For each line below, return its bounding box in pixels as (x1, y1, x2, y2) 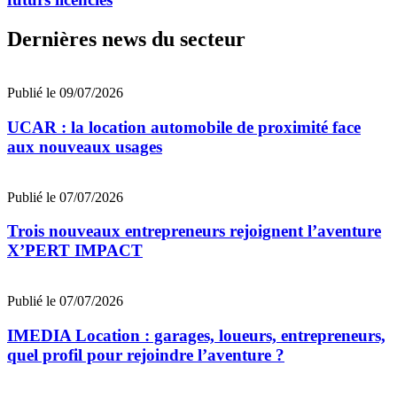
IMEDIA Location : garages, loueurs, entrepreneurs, (7, 325, 385, 345)
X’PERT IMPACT (7, 241, 143, 261)
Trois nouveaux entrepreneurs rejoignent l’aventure (7, 222, 381, 241)
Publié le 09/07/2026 (7, 85, 123, 101)
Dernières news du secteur (7, 27, 245, 51)
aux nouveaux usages (7, 136, 162, 156)
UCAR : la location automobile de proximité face (7, 117, 361, 136)
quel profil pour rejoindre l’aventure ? (7, 345, 284, 364)
